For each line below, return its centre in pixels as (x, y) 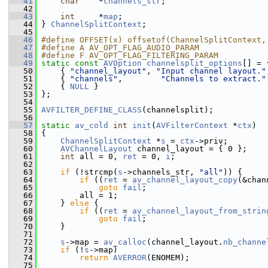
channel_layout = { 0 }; (190, 149)
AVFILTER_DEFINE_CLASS (92, 110)
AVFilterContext (192, 125)
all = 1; (77, 195)
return (94, 258)
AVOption (123, 63)
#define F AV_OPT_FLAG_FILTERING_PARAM (130, 55)
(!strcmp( (94, 172)
